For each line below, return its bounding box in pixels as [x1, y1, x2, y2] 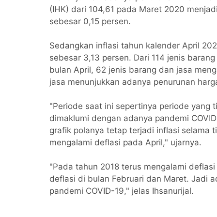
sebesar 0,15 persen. [49, 16, 131, 26]
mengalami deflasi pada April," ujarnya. [49, 137, 201, 147]
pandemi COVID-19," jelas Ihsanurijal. [49, 186, 194, 196]
